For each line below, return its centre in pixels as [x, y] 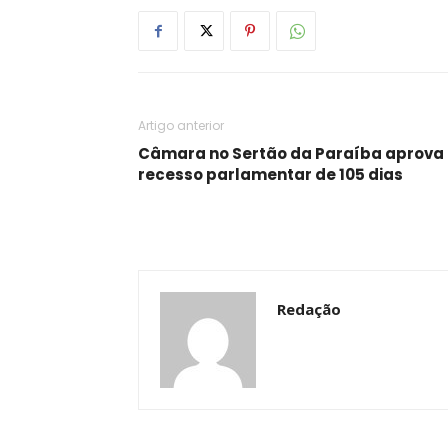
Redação [309, 309]
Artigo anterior [181, 125]
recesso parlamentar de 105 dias [270, 174]
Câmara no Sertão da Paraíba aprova [291, 153]
